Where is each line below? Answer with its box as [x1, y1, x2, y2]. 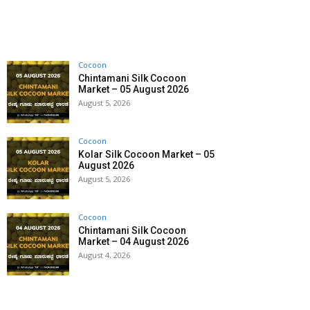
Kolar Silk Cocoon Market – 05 [78, 149, 215, 161]
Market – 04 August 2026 [78, 236, 189, 248]
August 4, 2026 [78, 250, 130, 261]
